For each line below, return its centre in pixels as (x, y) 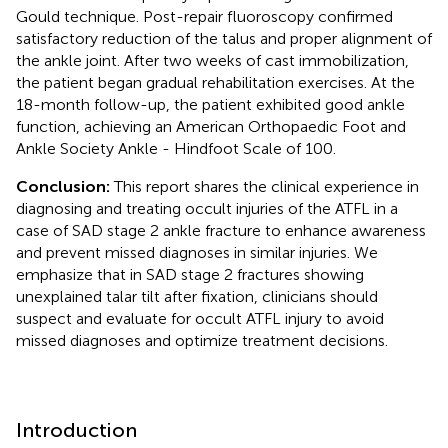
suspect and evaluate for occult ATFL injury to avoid (200, 318)
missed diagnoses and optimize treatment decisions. (202, 340)
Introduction (76, 429)
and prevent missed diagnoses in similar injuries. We (197, 252)
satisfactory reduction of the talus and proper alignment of (224, 38)
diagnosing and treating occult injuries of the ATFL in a (207, 208)
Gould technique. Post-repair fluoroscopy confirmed (204, 16)
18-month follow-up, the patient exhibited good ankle (210, 104)
